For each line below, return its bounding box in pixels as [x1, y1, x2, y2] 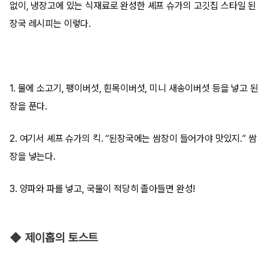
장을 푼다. [10, 100, 48, 112]
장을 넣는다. [10, 151, 56, 162]
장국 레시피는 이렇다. [10, 18, 92, 29]
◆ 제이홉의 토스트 [10, 231, 99, 245]
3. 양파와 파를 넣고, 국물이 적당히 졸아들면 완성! [10, 183, 196, 194]
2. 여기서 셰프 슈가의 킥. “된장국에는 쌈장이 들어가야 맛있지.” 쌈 [10, 133, 257, 144]
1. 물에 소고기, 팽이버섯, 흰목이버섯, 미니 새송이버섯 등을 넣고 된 [10, 83, 258, 94]
